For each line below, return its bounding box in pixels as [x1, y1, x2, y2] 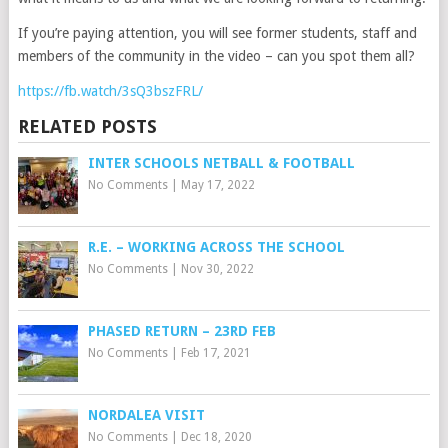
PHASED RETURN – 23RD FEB [87, 323, 276, 339]
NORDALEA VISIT [87, 407, 205, 423]
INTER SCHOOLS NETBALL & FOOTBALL [87, 155, 355, 171]
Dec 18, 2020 [180, 430, 252, 444]
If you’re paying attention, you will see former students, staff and [17, 25, 417, 41]
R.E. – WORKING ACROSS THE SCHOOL [87, 239, 345, 255]
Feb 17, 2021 [180, 346, 251, 360]
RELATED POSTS [17, 116, 157, 137]
